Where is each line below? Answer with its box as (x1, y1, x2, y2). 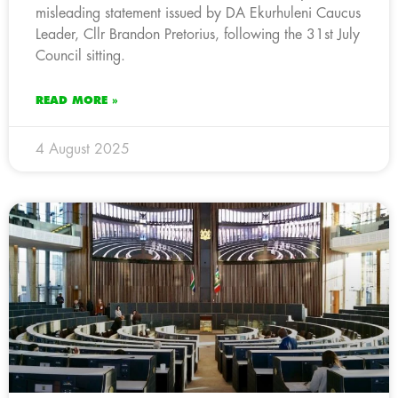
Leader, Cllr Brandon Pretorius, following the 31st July (36, 27, 360, 42)
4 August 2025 (36, 141, 130, 156)
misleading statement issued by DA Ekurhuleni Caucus (36, 5, 361, 20)
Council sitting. (36, 48, 125, 63)
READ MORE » (36, 94, 118, 106)
